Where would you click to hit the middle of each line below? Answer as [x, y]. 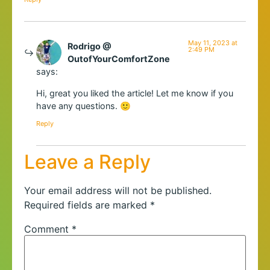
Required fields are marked [87, 205]
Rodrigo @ [89, 46]
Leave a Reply [87, 162]
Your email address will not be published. [118, 190]
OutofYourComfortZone [119, 59]
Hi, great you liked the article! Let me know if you [135, 93]
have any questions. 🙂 [83, 105]
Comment [48, 229]
